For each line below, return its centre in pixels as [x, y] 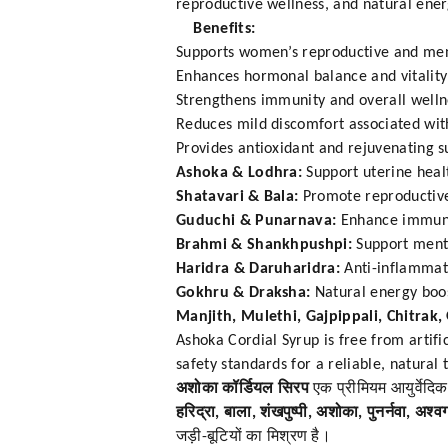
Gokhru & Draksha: [243, 293]
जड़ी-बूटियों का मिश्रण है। [254, 437]
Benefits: [216, 29]
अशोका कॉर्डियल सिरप [242, 389]
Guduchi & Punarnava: [256, 221]
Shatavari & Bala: [237, 197]
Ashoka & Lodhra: [239, 173]
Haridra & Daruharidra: [258, 269]
